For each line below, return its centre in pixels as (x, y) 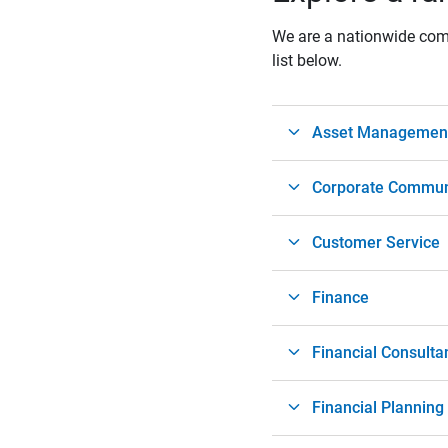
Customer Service (376, 242)
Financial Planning (378, 407)
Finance (340, 297)
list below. (307, 60)
